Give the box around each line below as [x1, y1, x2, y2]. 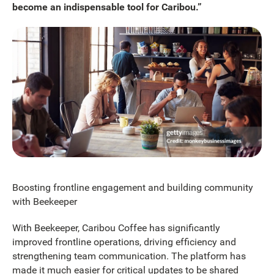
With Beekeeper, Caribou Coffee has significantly [12, 222, 220, 234]
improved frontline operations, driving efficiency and [12, 236, 236, 248]
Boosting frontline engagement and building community [12, 181, 253, 193]
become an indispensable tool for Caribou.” [12, 1, 202, 13]
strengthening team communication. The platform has [12, 250, 246, 262]
